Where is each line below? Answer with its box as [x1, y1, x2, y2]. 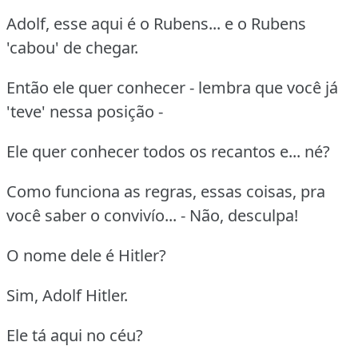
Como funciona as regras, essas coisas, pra [6, 180, 325, 202]
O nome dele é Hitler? [6, 244, 166, 266]
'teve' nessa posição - [6, 100, 163, 122]
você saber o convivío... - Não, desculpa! [6, 204, 298, 226]
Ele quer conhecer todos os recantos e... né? [6, 140, 330, 162]
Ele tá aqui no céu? [6, 324, 143, 346]
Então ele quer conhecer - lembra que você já [6, 76, 338, 98]
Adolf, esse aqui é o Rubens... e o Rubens [6, 12, 306, 34]
